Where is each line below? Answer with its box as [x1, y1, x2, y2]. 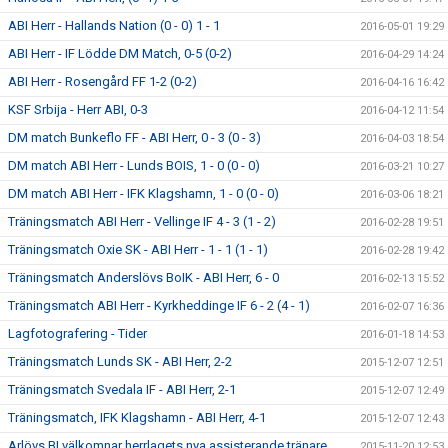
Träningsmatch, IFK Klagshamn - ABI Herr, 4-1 [8, 410, 266, 425]
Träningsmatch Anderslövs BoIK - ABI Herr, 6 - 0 [8, 270, 279, 285]
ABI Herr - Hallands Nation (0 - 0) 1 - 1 [8, 18, 220, 33]
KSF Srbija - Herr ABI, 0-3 [8, 102, 148, 117]
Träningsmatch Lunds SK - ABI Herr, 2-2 [8, 354, 232, 369]
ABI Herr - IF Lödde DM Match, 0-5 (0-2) [8, 46, 232, 61]
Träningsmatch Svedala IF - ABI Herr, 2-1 [8, 382, 236, 397]
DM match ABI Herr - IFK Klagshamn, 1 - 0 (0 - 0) [8, 186, 279, 201]
